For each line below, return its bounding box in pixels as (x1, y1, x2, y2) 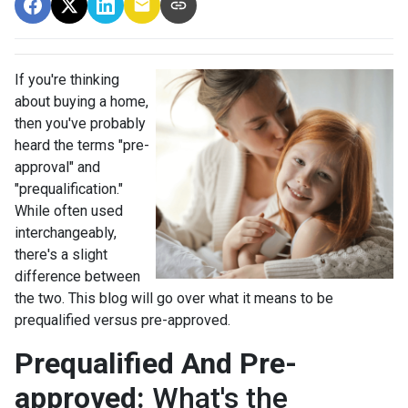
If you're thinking (15, 71, 119, 88)
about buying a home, (15, 93, 148, 110)
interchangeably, (15, 224, 117, 241)
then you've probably (15, 115, 146, 132)
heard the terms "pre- (15, 137, 149, 154)
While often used (15, 202, 123, 219)
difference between (15, 268, 140, 285)
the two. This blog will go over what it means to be (15, 290, 333, 307)
